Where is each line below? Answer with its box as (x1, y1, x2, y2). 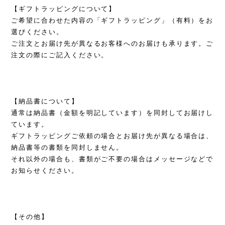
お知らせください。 (11, 167, 79, 174)
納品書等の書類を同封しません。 (11, 144, 124, 151)
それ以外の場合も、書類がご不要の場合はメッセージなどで (11, 155, 214, 163)
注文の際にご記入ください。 (11, 51, 109, 59)
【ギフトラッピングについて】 (11, 5, 117, 13)
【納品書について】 (11, 97, 79, 105)
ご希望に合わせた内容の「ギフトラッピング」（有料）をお (11, 17, 214, 24)
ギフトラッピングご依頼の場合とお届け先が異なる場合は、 (11, 132, 214, 140)
